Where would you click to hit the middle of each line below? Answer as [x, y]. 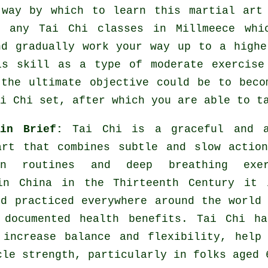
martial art [226, 11]
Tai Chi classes [91, 29]
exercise [238, 65]
